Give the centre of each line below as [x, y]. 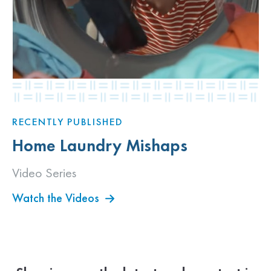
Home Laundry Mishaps [100, 145]
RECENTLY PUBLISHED [68, 121]
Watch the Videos [56, 198]
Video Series [44, 173]
